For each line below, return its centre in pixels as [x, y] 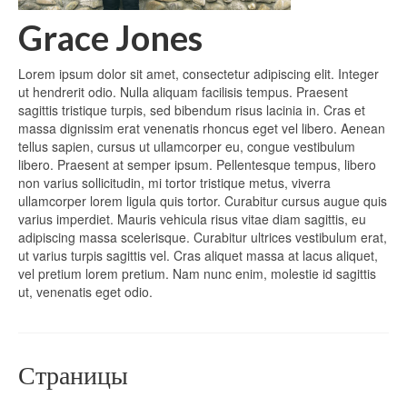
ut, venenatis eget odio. [85, 292]
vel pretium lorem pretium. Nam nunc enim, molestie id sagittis [197, 274]
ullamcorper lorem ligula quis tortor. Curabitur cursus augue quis [203, 201]
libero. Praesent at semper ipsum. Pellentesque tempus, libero [197, 165]
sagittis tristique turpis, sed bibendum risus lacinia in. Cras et [192, 110]
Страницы [73, 375]
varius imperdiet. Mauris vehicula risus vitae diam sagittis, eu [192, 219]
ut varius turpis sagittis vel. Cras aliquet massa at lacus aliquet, [198, 256]
